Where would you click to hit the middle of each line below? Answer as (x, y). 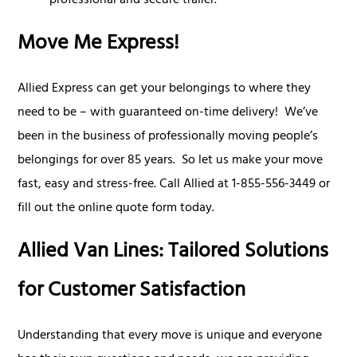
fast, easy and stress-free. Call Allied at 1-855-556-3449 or (174, 184)
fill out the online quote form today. (116, 208)
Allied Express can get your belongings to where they (165, 89)
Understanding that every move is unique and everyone (170, 336)
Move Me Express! (99, 45)
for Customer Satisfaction (132, 292)
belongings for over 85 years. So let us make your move (171, 161)
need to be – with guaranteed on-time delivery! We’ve (168, 113)
